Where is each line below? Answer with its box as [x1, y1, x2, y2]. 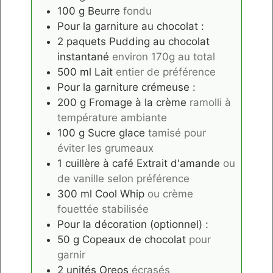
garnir [57, 248, 85, 261]
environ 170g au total [112, 50, 215, 63]
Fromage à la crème [89, 96, 186, 108]
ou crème [147, 187, 193, 200]
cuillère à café [65, 157, 133, 169]
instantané [57, 50, 109, 63]
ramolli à [190, 96, 231, 108]
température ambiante [57, 111, 167, 124]
